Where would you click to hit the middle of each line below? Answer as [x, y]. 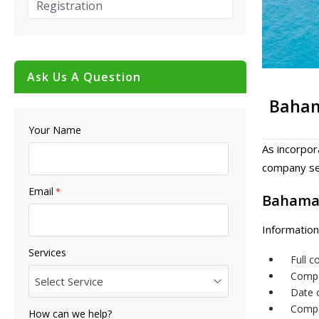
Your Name [55, 130]
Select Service [69, 281]
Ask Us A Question [84, 77]
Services [47, 252]
